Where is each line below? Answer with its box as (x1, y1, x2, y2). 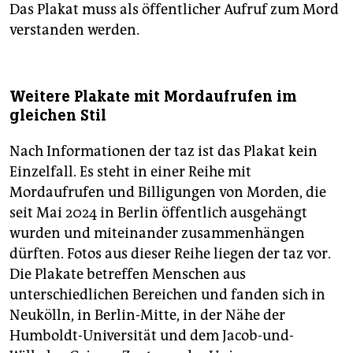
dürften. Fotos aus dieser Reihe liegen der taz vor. (9, 245, 331, 263)
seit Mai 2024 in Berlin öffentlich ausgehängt (9, 204, 307, 222)
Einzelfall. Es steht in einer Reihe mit (9, 163, 251, 181)
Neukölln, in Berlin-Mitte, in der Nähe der (9, 307, 285, 325)
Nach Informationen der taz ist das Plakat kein (9, 143, 318, 161)
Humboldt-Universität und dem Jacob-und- (9, 327, 294, 345)
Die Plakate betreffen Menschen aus (9, 266, 246, 284)
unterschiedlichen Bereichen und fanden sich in (9, 286, 325, 304)
